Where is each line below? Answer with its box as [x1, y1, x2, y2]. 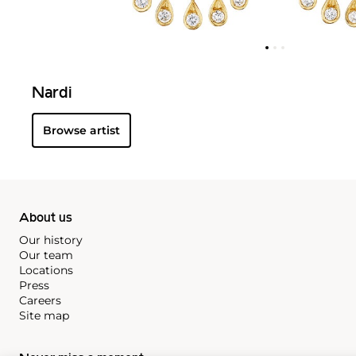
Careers [19, 292, 61, 308]
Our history [19, 232, 83, 247]
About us [19, 211, 72, 225]
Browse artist [43, 122, 120, 137]
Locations [19, 262, 73, 277]
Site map [19, 308, 69, 323]
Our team [19, 247, 73, 262]
